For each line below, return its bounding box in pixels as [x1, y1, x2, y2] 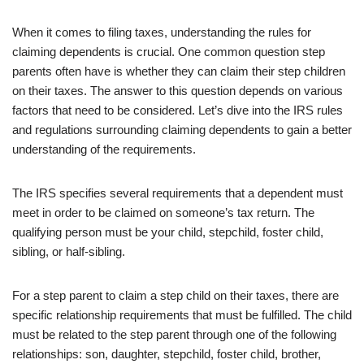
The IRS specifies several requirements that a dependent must [12, 186, 343, 201]
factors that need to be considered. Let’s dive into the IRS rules [12, 103, 343, 118]
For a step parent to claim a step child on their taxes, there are [12, 288, 339, 303]
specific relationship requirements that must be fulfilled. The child [12, 308, 352, 323]
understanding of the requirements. [12, 142, 196, 157]
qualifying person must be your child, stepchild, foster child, [12, 225, 323, 240]
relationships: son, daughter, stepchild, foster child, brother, [12, 347, 321, 362]
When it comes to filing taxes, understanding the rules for [12, 25, 311, 40]
